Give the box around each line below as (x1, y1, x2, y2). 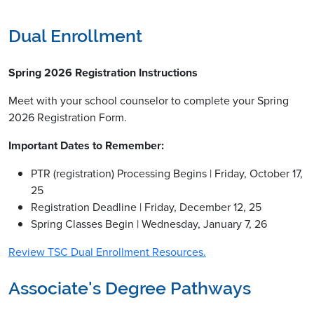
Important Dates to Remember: (8, 137, 164, 154)
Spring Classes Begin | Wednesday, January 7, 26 (31, 216, 267, 233)
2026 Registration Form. (8, 109, 127, 126)
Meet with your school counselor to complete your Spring (8, 93, 289, 109)
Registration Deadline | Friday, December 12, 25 (31, 199, 261, 216)
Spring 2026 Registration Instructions (8, 64, 198, 81)
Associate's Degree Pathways (8, 278, 251, 299)
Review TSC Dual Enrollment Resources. (8, 244, 206, 261)
